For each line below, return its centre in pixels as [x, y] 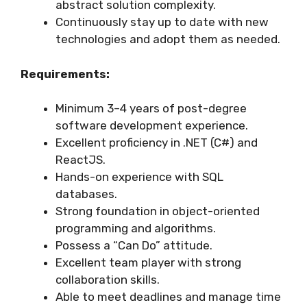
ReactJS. [81, 160]
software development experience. [152, 126]
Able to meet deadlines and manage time [168, 297]
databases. [86, 194]
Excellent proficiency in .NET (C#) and [157, 143]
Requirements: [65, 74]
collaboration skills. [108, 280]
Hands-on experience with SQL [139, 177]
